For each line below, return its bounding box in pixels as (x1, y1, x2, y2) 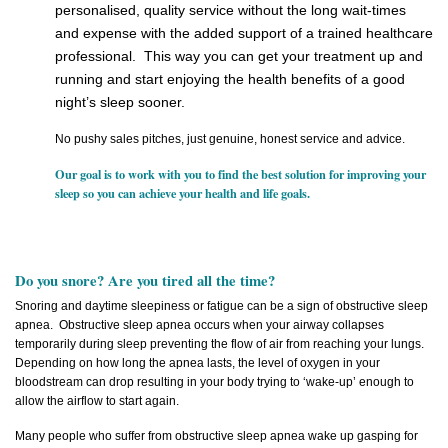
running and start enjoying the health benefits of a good (55, 71, 405, 88)
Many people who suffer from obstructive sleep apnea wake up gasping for (15, 429, 418, 444)
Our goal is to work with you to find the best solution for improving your (55, 165, 426, 184)
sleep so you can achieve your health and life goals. (55, 184, 310, 203)
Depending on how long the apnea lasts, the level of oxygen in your (15, 356, 380, 371)
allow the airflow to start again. (15, 394, 179, 409)
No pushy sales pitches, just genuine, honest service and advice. (55, 132, 408, 147)
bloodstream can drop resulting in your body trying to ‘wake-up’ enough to (15, 375, 414, 390)
